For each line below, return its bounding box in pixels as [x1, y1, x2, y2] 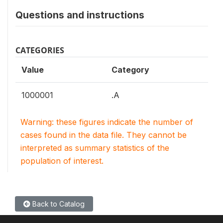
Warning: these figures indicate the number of [20, 117, 193, 127]
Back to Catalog [30, 200, 85, 208]
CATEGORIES [15, 45, 64, 56]
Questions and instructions [15, 9, 144, 21]
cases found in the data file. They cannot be [20, 130, 187, 140]
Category [111, 65, 149, 75]
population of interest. [20, 156, 104, 166]
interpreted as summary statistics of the [20, 143, 169, 153]
